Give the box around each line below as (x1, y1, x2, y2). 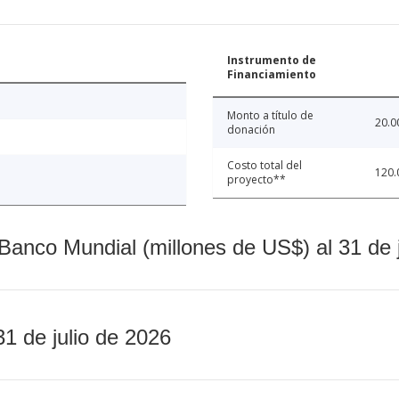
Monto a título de (227, 108, 313, 124)
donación (227, 122, 275, 138)
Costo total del (227, 158, 302, 174)
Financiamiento (227, 67, 316, 83)
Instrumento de (227, 53, 316, 69)
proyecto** (227, 172, 286, 188)
